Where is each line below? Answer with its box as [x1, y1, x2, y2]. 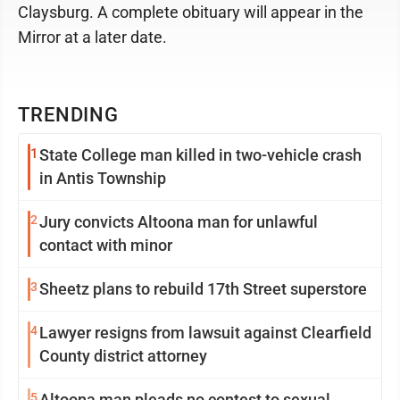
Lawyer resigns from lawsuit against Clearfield [39, 322, 371, 342]
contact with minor [39, 235, 172, 254]
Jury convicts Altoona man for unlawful [39, 212, 318, 231]
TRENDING [18, 103, 120, 126]
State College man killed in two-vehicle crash [39, 145, 362, 164]
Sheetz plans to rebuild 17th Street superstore [39, 279, 367, 298]
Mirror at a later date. [18, 27, 167, 46]
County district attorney [39, 346, 207, 365]
